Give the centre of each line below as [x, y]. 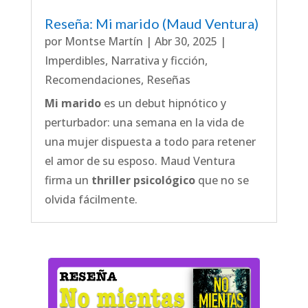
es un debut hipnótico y [163, 103]
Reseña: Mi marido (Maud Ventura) [151, 24]
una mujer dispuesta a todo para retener [150, 142]
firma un [68, 180]
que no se [222, 180]
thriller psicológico [143, 180]
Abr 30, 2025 [186, 42]
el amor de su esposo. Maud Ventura [140, 161]
